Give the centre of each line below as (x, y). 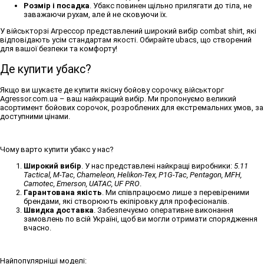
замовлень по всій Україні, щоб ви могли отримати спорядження (141, 219)
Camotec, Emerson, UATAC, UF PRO (82, 184)
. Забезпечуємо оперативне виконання (164, 210)
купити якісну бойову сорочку (128, 90)
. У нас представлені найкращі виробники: (158, 166)
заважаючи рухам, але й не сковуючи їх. (95, 14)
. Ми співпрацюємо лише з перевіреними (176, 193)
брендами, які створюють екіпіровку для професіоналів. (126, 202)
